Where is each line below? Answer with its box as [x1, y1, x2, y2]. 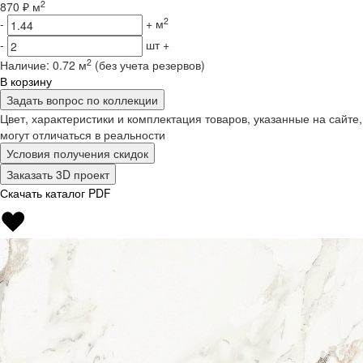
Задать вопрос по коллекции [6, 92, 158, 109]
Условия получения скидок [6, 145, 148, 162]
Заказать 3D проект [6, 166, 109, 183]
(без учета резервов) [95, 57, 205, 74]
